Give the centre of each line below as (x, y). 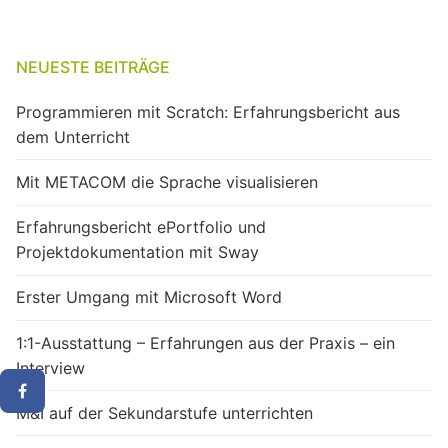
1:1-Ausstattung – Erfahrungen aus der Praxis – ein (205, 342)
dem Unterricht (73, 136)
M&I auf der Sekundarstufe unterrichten (164, 412)
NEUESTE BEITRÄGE (93, 66)
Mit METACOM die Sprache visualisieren (167, 182)
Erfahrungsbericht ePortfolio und (141, 227)
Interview (75, 367)
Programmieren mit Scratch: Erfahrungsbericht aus (208, 111)
